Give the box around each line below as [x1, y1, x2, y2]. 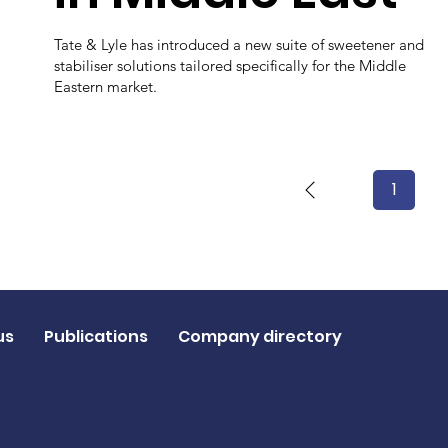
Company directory [177, 324, 342, 348]
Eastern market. [54, 77, 158, 97]
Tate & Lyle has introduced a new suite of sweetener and [54, 35, 425, 55]
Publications [43, 324, 148, 348]
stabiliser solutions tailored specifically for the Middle [54, 56, 407, 76]
